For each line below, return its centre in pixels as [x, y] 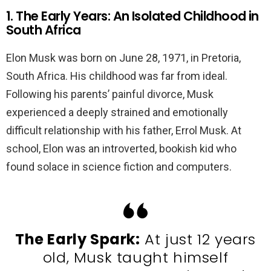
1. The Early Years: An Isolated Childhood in [132, 16]
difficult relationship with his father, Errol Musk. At [124, 131]
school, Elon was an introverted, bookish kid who [121, 149]
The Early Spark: [78, 240]
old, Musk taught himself [135, 258]
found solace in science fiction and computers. [119, 167]
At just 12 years [198, 240]
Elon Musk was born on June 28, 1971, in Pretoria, [123, 58]
